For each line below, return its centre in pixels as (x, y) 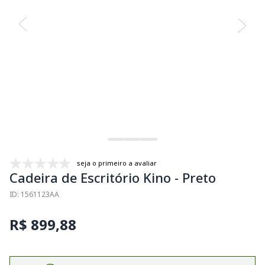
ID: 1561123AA (34, 194)
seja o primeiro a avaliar (117, 163)
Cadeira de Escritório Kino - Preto (113, 177)
